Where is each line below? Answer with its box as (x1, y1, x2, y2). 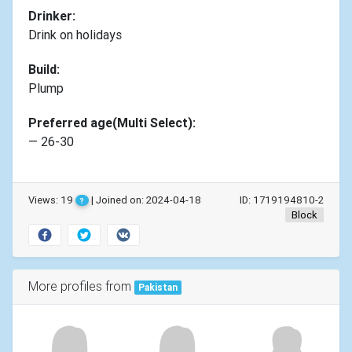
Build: (28, 60, 60, 77)
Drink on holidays (28, 26, 122, 42)
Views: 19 (28, 192, 75, 207)
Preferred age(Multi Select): (28, 114, 196, 130)
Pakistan (137, 280, 178, 293)
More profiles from (28, 277, 134, 294)
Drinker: (28, 7, 75, 24)
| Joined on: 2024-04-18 (88, 192, 201, 207)
